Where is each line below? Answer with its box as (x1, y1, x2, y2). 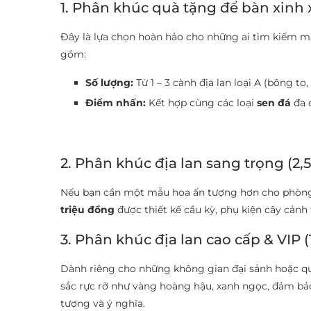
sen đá (257, 96, 291, 109)
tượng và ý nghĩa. (60, 297, 145, 310)
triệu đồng (60, 203, 115, 216)
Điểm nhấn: (85, 96, 146, 109)
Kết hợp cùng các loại (146, 96, 257, 109)
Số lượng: (85, 76, 133, 89)
